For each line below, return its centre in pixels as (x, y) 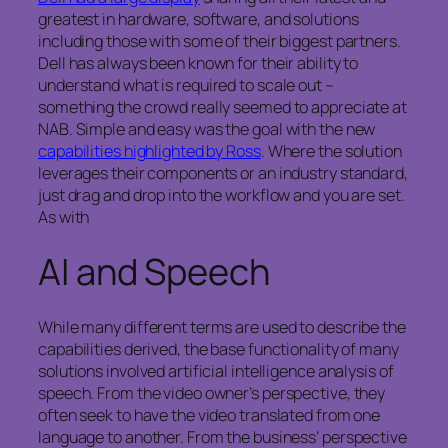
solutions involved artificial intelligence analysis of (216, 371)
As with (64, 217)
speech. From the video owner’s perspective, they (212, 393)
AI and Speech (154, 272)
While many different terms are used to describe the (222, 327)
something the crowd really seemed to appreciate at (222, 107)
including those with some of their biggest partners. (219, 41)
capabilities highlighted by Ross (149, 151)
